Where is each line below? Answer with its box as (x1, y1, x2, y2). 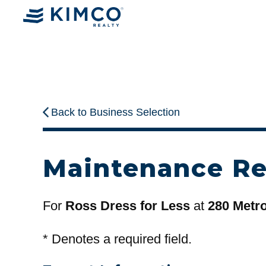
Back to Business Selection (51, 106, 180, 119)
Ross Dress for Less (65, 198, 190, 214)
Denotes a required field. (48, 231, 192, 246)
